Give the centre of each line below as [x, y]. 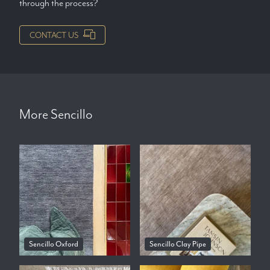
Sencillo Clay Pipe [178, 244]
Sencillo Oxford [54, 244]
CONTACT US [54, 35]
